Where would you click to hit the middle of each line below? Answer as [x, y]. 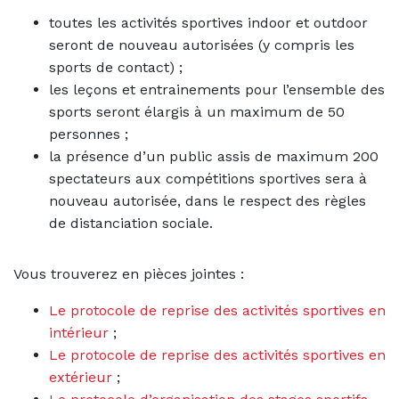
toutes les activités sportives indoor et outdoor [208, 23]
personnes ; [89, 134]
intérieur [79, 333]
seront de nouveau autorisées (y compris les [202, 45]
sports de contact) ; [116, 68]
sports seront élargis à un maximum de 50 [197, 112]
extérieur [81, 378]
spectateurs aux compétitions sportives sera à [208, 179]
